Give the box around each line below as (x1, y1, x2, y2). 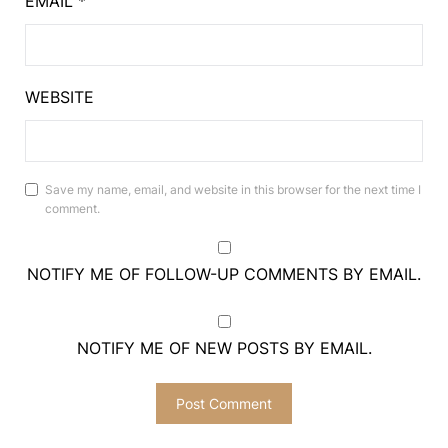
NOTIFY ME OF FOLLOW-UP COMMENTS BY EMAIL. (27, 264, 421, 284)
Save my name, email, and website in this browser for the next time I (45, 182, 421, 197)
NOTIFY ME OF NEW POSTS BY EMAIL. (76, 338, 372, 358)
